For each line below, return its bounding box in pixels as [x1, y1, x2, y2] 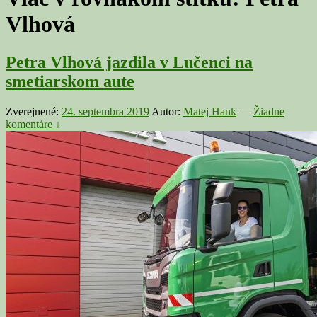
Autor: [151, 105, 183, 117]
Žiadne [253, 105, 284, 117]
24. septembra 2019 [62, 105, 149, 117]
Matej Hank [183, 105, 236, 117]
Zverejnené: [6, 105, 62, 117]
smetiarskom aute [6, 71, 134, 91]
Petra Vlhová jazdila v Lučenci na [6, 52, 253, 71]
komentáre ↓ [6, 117, 61, 130]
